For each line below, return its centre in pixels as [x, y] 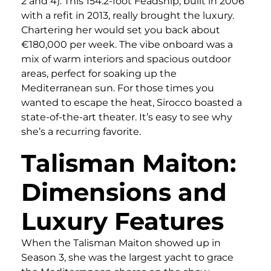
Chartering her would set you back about [121, 30]
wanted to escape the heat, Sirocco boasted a [132, 102]
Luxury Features [122, 221]
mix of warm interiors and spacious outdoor [126, 59]
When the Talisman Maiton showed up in [121, 243]
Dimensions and [124, 192]
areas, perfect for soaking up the [99, 73]
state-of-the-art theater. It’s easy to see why [127, 117]
